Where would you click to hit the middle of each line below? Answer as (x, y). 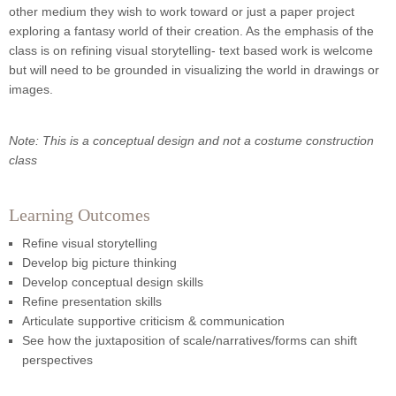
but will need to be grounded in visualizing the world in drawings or (194, 70)
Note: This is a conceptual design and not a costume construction (191, 141)
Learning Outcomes (80, 215)
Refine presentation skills (92, 302)
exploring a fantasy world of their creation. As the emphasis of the (191, 31)
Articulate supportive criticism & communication (153, 321)
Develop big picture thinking (99, 263)
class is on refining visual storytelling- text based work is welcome (191, 51)
